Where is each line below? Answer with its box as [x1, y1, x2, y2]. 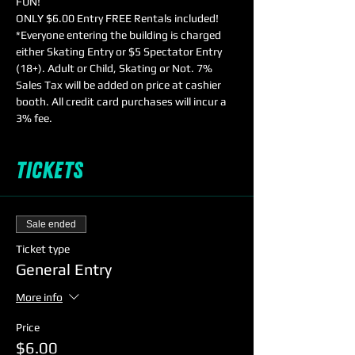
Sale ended [26, 219, 76, 230]
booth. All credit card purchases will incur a [16, 95, 229, 108]
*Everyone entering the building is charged [16, 29, 223, 41]
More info [16, 290, 63, 303]
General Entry [16, 260, 112, 278]
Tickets [16, 156, 82, 185]
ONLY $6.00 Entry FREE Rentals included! [16, 12, 219, 25]
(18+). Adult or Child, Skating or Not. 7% [16, 62, 215, 74]
